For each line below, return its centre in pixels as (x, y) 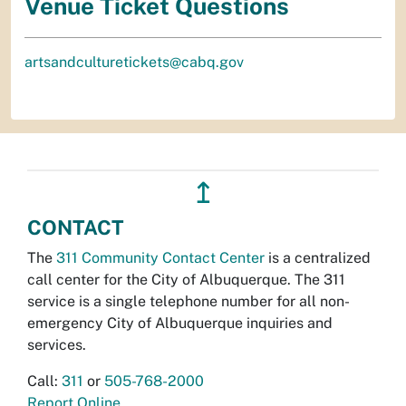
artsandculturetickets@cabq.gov (134, 63)
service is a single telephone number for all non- (188, 302)
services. (57, 345)
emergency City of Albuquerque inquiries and (180, 324)
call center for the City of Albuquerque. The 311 (186, 280)
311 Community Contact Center (160, 258)
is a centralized (318, 258)
